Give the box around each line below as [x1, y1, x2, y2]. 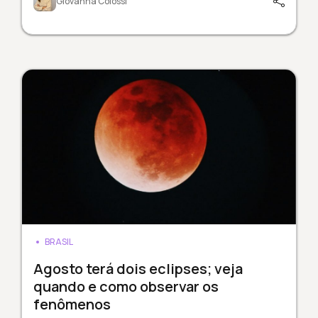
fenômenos [33, 294, 111, 314]
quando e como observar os [33, 276, 219, 296]
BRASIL [44, 235, 73, 248]
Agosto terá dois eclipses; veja [33, 258, 243, 278]
